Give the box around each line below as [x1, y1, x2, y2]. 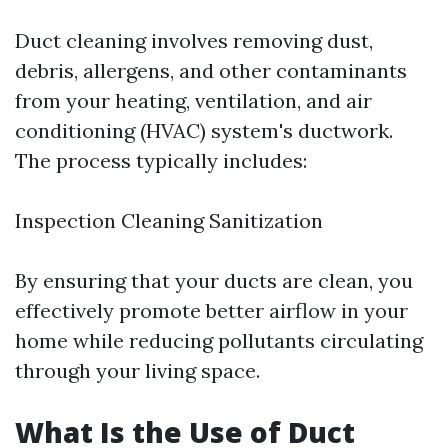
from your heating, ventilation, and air [15, 88, 372, 113]
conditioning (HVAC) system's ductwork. [15, 118, 393, 143]
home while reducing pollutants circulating [15, 328, 423, 353]
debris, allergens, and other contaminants [15, 58, 407, 83]
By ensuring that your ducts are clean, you [15, 268, 413, 293]
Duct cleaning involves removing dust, [15, 28, 373, 53]
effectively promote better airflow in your [15, 298, 408, 323]
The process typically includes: [15, 148, 307, 173]
